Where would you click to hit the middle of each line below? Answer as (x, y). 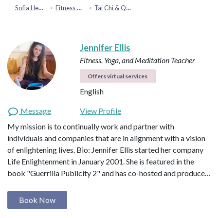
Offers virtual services (118, 76)
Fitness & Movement (66, 8)
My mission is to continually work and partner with (91, 126)
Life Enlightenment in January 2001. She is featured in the (101, 161)
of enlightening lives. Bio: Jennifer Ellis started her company (105, 149)
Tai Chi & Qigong (110, 8)
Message (35, 110)
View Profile (101, 110)
